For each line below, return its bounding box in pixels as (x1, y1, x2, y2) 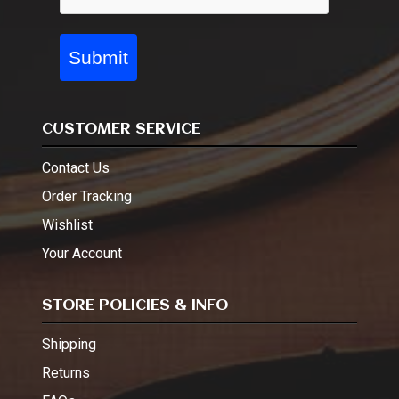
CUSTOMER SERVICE (42, 121, 200, 137)
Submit (69, 47, 128, 68)
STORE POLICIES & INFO (42, 297, 228, 313)
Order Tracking (42, 188, 132, 205)
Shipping (42, 336, 96, 353)
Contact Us (42, 159, 110, 176)
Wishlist (42, 216, 93, 233)
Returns (42, 364, 90, 381)
